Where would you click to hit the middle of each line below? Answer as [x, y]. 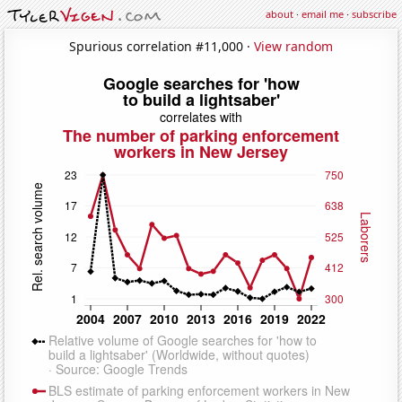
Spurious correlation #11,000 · [162, 46]
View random [293, 46]
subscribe [374, 14]
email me [323, 14]
